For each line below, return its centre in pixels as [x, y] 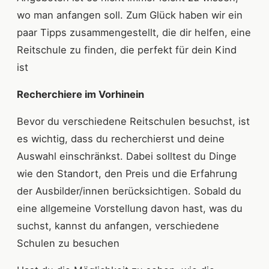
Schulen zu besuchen [70, 243]
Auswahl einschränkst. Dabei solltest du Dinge [127, 156]
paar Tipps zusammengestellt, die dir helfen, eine [134, 33]
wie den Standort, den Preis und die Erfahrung [127, 174]
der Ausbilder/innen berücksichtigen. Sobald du [129, 191]
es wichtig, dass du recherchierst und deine [121, 139]
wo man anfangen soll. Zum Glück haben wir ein [130, 15]
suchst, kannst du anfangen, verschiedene [118, 226]
